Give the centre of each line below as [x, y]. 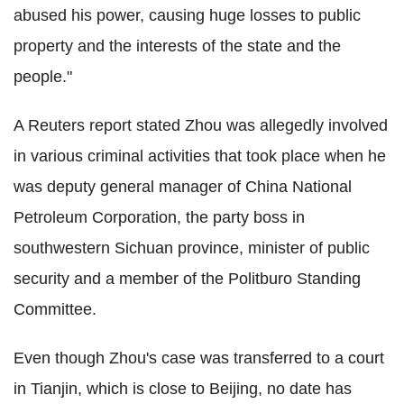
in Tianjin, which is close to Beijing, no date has [183, 389]
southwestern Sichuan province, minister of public [192, 248]
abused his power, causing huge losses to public [187, 16]
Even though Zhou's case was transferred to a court [199, 358]
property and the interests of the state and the [177, 46]
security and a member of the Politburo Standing [187, 279]
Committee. [55, 310]
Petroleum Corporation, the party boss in [159, 218]
